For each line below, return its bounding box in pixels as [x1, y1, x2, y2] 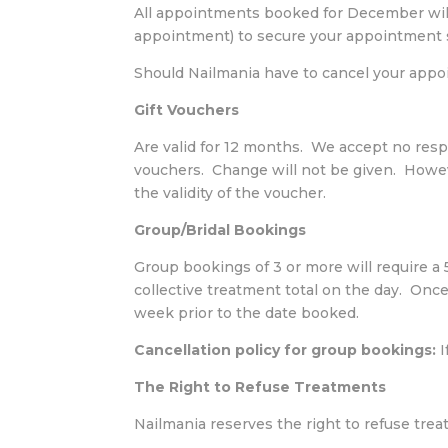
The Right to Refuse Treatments [134, 378, 387, 397]
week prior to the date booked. [134, 304, 360, 323]
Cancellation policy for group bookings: [134, 341, 437, 360]
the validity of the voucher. [134, 184, 327, 203]
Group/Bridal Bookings [134, 221, 307, 240]
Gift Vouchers [134, 101, 240, 120]
